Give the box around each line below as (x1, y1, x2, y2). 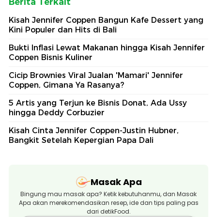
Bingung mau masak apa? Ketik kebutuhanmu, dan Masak (20, 189, 197, 198)
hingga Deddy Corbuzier (9, 108, 105, 117)
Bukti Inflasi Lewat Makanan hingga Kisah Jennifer (9, 43, 205, 52)
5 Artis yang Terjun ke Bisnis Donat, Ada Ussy (9, 98, 187, 108)
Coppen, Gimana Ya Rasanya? (9, 80, 124, 90)
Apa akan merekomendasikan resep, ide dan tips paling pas (18, 198, 199, 207)
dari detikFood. (86, 207, 131, 216)
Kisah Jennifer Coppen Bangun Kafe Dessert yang (9, 15, 203, 25)
